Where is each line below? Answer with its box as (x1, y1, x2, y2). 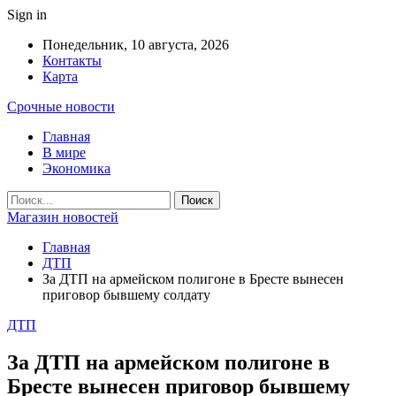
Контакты (42, 53, 102, 68)
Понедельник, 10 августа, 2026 (42, 37, 229, 52)
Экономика (42, 161, 110, 176)
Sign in (7, 7, 47, 22)
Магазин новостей (7, 209, 118, 225)
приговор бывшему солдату (42, 287, 210, 302)
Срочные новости (7, 99, 115, 114)
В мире (42, 145, 86, 160)
